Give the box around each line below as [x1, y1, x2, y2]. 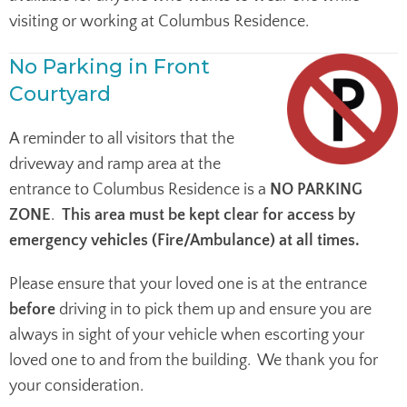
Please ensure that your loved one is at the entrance [9, 274, 367, 293]
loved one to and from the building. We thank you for [9, 351, 378, 370]
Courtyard [9, 81, 111, 106]
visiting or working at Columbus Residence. [9, 12, 309, 31]
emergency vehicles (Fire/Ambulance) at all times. [9, 231, 360, 250]
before [9, 300, 55, 319]
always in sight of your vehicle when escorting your [9, 325, 364, 344]
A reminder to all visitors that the [9, 129, 234, 148]
